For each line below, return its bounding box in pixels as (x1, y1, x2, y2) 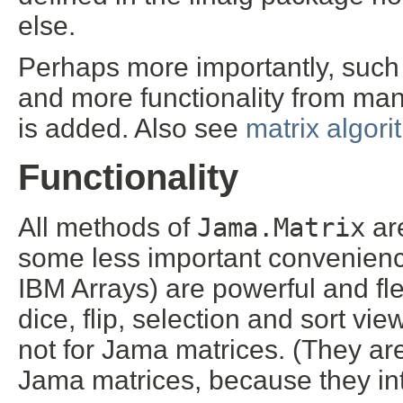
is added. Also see (18, 112, 246, 143)
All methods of (18, 212, 197, 243)
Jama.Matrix (197, 212, 365, 244)
